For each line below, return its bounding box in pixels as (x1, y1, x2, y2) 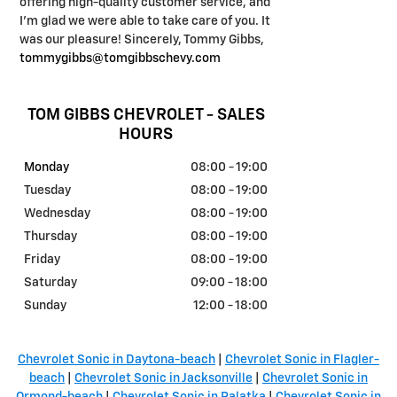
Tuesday (24, 183, 71, 197)
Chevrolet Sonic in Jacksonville (74, 371, 253, 385)
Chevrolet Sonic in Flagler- (225, 353, 379, 366)
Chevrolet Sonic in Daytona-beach (18, 353, 215, 366)
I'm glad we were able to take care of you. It (19, 15, 270, 28)
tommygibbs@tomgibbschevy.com (19, 52, 221, 66)
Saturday (24, 276, 77, 289)
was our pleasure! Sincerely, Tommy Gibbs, (19, 34, 264, 47)
